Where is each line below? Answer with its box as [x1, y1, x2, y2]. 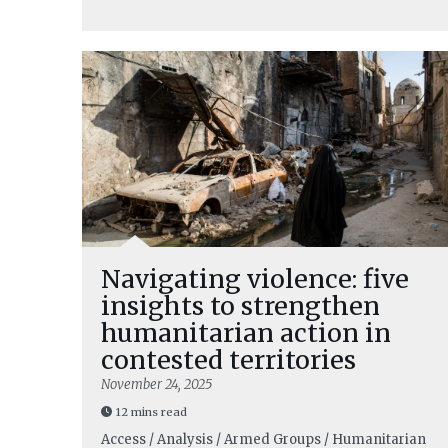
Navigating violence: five [101, 263, 409, 295]
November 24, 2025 [101, 376, 212, 393]
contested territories [101, 344, 356, 376]
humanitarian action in [101, 317, 391, 349]
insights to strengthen [101, 290, 380, 322]
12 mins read [116, 405, 187, 419]
